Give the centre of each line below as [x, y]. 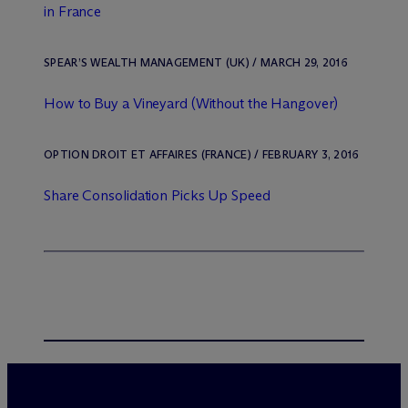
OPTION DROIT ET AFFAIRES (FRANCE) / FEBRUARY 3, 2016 [202, 154]
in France [73, 11]
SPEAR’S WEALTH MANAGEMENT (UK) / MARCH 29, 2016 [196, 62]
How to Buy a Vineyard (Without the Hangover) [191, 103]
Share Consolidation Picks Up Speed [157, 195]
